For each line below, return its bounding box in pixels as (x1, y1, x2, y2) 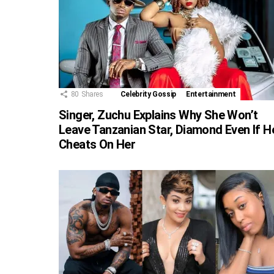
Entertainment (186, 90, 236, 99)
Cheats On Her (59, 137, 136, 152)
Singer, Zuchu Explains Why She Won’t (59, 108, 258, 123)
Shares (81, 90, 103, 99)
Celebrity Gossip (120, 90, 177, 99)
